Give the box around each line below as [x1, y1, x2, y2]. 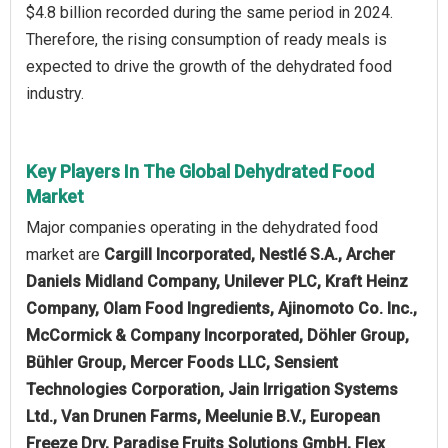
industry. [26, 83, 84, 103]
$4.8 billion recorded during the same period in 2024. [26, 2, 393, 22]
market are [26, 244, 104, 264]
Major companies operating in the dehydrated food [26, 217, 378, 237]
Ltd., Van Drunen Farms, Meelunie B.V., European [26, 406, 380, 426]
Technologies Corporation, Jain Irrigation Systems [26, 379, 398, 399]
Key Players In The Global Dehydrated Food [26, 160, 374, 182]
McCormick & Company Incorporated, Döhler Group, [26, 325, 409, 345]
